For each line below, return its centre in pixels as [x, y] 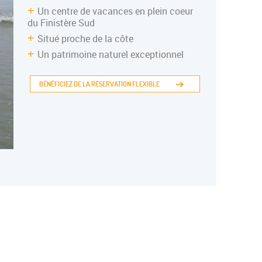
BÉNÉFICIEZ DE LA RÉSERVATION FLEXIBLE [100, 84]
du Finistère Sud [61, 23]
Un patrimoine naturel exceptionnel [111, 54]
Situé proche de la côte [86, 39]
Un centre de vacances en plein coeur [116, 11]
